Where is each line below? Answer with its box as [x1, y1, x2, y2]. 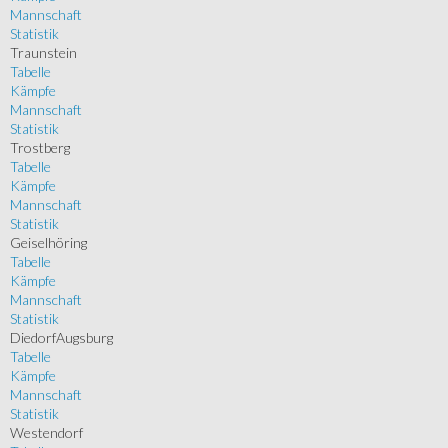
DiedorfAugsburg [10, 329, 113, 347]
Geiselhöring [10, 234, 87, 252]
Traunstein [10, 44, 77, 62]
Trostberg [10, 139, 70, 157]
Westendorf [10, 424, 83, 442]
